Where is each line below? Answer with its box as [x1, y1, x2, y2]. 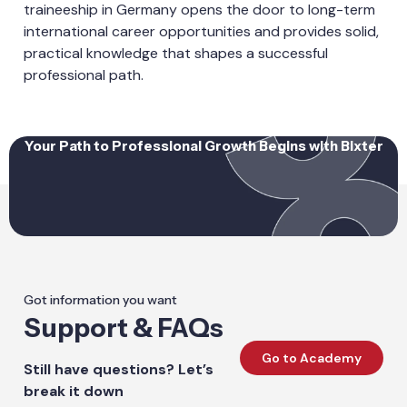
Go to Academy [261, 349, 362, 366]
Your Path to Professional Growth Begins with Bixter [24, 136, 383, 154]
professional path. [24, 65, 144, 85]
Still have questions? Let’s [24, 359, 214, 379]
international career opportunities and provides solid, [24, 22, 380, 42]
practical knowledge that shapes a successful [24, 44, 329, 64]
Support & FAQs [24, 312, 224, 343]
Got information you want [24, 291, 178, 308]
